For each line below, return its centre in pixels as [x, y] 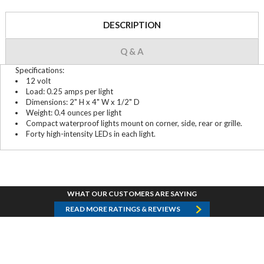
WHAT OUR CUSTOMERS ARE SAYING [132, 193]
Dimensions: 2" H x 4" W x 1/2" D [83, 102]
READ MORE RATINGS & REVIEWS [123, 209]
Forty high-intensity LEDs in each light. [91, 133]
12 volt [38, 80]
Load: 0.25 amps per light [70, 91]
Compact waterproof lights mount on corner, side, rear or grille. [134, 123]
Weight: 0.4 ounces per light [74, 112]
